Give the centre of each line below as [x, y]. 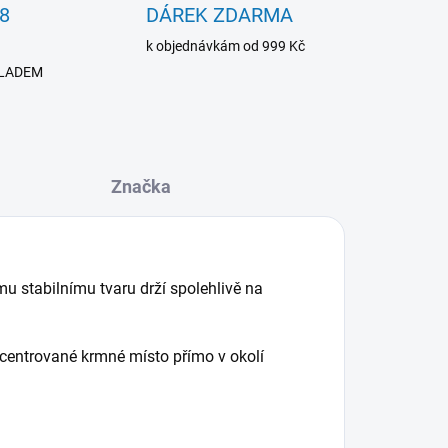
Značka [140, 186]
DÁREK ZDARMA [219, 15]
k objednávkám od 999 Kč [225, 46]
